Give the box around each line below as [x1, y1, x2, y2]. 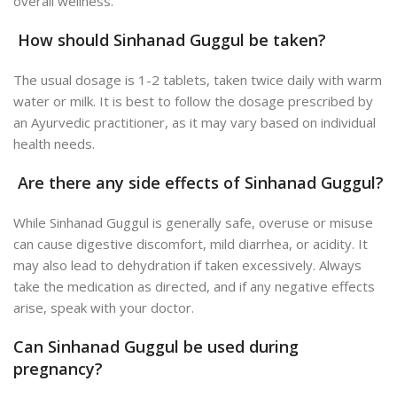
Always [319, 256, 362, 275]
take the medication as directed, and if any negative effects [13, 277, 375, 296]
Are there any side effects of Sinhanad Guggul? [13, 172, 384, 194]
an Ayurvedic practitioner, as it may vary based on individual [13, 113, 376, 132]
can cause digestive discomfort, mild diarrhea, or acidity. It [13, 235, 368, 253]
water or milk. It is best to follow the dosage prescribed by [13, 92, 373, 111]
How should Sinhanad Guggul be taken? [13, 29, 326, 51]
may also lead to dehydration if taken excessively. [13, 256, 319, 275]
